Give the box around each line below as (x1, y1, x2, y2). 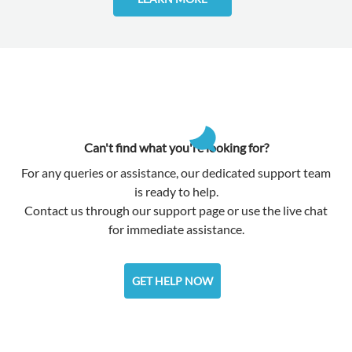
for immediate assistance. (108, 222, 244, 237)
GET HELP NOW (131, 274, 213, 288)
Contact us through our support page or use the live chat (24, 203, 328, 218)
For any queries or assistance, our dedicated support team (21, 165, 331, 181)
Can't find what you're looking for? (83, 140, 269, 156)
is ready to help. (134, 184, 218, 200)
